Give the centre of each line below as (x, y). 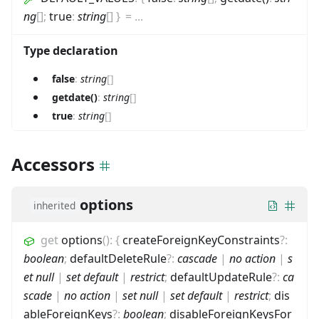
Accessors (53, 164)
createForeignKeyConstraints (201, 240)
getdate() (75, 97)
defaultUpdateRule (221, 277)
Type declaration (71, 50)
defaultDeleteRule (118, 258)
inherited (54, 205)
